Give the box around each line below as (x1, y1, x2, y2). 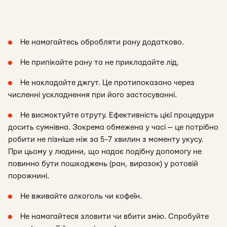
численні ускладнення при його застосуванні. (8, 91, 177, 99)
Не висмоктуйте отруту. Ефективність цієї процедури (20, 111, 214, 119)
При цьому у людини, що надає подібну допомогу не (8, 148, 202, 156)
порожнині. (8, 172, 49, 180)
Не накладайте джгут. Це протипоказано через (20, 79, 195, 87)
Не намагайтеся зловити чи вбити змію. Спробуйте (20, 213, 209, 220)
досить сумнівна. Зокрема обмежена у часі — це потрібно (8, 124, 218, 131)
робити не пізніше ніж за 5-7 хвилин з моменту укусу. (8, 136, 203, 143)
